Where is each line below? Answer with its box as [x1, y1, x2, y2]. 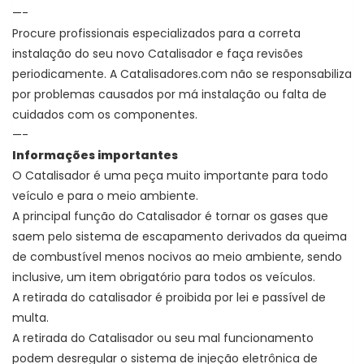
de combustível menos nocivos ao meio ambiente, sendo [12, 248, 342, 265]
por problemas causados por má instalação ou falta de [12, 85, 327, 102]
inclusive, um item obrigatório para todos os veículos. [12, 268, 318, 285]
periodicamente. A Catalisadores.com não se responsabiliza [12, 65, 352, 82]
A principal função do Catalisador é [12, 207, 215, 224]
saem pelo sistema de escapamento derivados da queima [12, 227, 347, 245]
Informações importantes [12, 146, 178, 163]
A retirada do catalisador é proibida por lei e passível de [12, 288, 326, 305]
